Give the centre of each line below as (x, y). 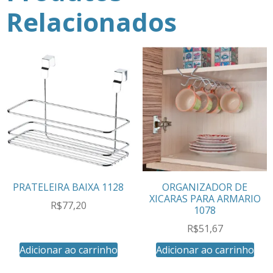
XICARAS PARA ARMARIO (205, 199)
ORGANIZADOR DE (205, 187)
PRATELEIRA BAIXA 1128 (68, 187)
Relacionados (91, 22)
